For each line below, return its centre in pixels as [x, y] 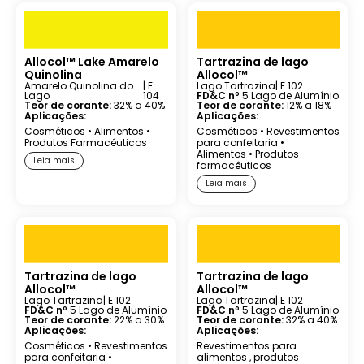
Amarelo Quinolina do [79, 86]
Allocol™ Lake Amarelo [92, 62]
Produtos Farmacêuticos [86, 143]
